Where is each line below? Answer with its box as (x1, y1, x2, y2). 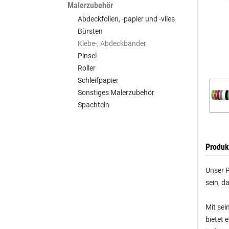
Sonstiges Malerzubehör (78, 88, 154, 97)
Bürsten (78, 27, 103, 35)
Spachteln (78, 101, 109, 109)
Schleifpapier (78, 76, 119, 84)
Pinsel (78, 52, 97, 60)
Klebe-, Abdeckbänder (78, 39, 146, 48)
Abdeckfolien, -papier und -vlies (78, 15, 175, 23)
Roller (78, 64, 96, 72)
